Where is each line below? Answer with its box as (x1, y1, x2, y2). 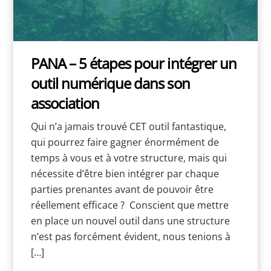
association (30, 93, 100, 113)
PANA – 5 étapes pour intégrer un (30, 53, 237, 73)
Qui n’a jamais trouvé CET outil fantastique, (30, 120, 226, 134)
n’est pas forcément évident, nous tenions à (30, 230, 230, 244)
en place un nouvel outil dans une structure (30, 214, 230, 228)
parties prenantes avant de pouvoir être (30, 183, 214, 197)
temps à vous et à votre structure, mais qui (30, 151, 227, 165)
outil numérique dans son (30, 73, 190, 93)
